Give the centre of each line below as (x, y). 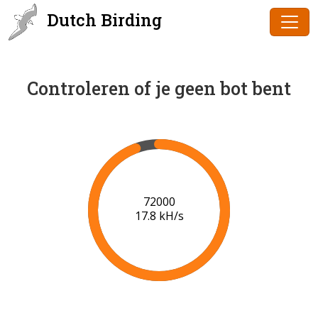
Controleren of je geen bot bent (159, 88)
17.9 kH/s (159, 216)
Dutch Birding (102, 20)
